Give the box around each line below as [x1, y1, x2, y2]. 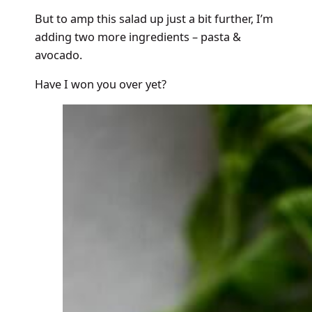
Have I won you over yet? [34, 76, 166, 92]
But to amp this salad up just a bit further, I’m [34, 10, 273, 26]
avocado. [34, 47, 82, 63]
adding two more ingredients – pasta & [34, 29, 241, 45]
